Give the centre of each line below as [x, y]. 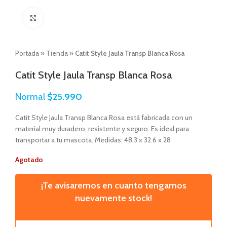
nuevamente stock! [113, 198]
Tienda [57, 53]
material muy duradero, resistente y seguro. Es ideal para [102, 129]
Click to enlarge [65, 17]
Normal [31, 97]
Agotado [29, 160]
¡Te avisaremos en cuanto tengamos [113, 185]
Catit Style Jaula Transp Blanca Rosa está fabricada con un [104, 118]
